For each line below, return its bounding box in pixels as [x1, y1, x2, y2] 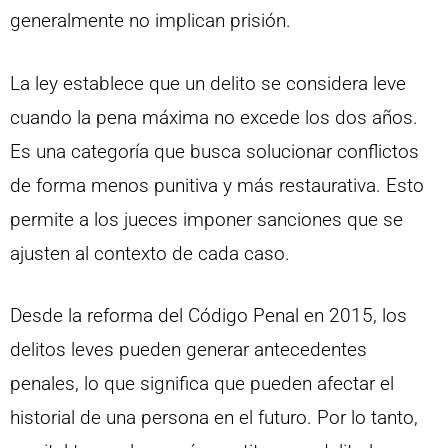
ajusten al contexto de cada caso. [10, 241, 290, 265]
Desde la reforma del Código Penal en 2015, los [10, 304, 407, 328]
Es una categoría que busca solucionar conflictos [10, 139, 419, 163]
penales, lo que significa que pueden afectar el [10, 372, 394, 396]
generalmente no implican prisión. [10, 9, 291, 33]
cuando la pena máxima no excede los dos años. [10, 105, 418, 129]
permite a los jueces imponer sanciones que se [10, 207, 403, 231]
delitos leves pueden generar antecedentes [10, 338, 367, 362]
